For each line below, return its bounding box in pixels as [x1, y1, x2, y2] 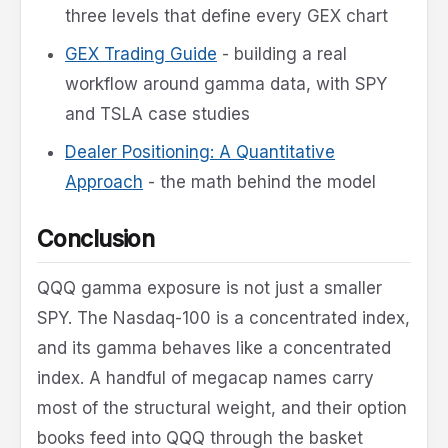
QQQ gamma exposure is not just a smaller [37, 278, 382, 299]
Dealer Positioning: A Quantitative [65, 142, 335, 163]
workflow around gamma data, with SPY [65, 74, 387, 95]
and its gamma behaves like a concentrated [37, 338, 391, 359]
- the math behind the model [143, 172, 376, 193]
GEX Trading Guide [65, 44, 217, 65]
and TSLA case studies [65, 104, 250, 125]
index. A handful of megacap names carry [37, 368, 374, 389]
